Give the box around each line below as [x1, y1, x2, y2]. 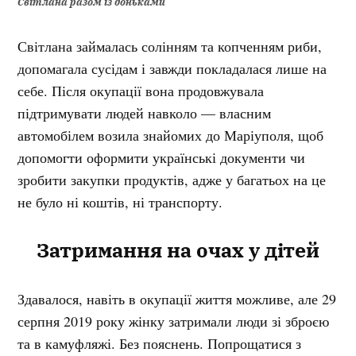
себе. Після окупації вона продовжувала [17, 80, 265, 100]
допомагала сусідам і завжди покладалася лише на [17, 58, 327, 78]
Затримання [37, 236, 162, 263]
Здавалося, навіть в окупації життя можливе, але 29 [17, 288, 337, 308]
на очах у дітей [167, 236, 319, 263]
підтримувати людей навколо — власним [17, 103, 272, 122]
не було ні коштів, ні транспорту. [17, 192, 223, 211]
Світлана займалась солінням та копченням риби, [17, 36, 323, 56]
